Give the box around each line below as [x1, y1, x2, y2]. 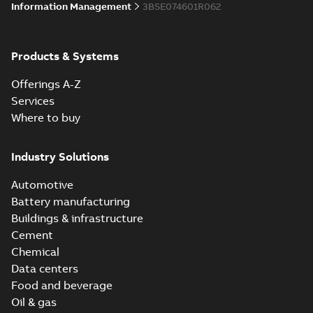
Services [11, 94, 54, 108]
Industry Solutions [11, 150, 109, 163]
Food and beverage [11, 278, 112, 292]
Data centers [11, 261, 78, 275]
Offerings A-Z [11, 77, 81, 91]
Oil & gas [11, 295, 57, 309]
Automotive [11, 177, 73, 191]
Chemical [11, 245, 59, 259]
